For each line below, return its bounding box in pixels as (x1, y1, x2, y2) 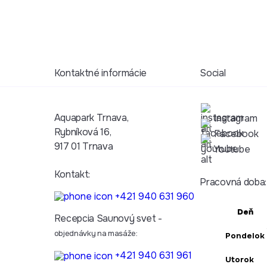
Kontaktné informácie (54, 66, 147, 79)
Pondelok (225, 230, 265, 241)
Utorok (225, 254, 254, 265)
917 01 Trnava (54, 139, 113, 153)
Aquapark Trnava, (54, 111, 131, 124)
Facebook (214, 127, 259, 140)
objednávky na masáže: (54, 229, 138, 239)
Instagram (214, 111, 258, 125)
